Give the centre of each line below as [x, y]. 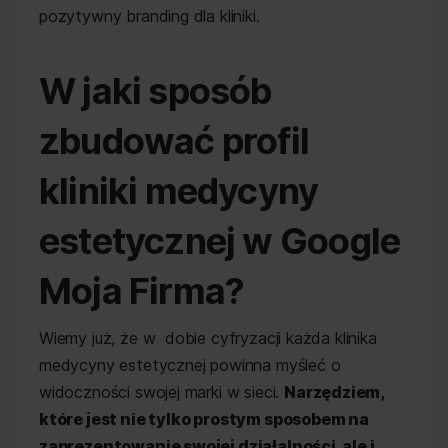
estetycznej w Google [220, 241]
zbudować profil [174, 141]
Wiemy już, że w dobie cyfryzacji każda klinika [208, 338]
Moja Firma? [142, 291]
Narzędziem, [334, 392]
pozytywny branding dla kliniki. [149, 16]
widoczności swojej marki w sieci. [162, 392]
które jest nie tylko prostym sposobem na [204, 419]
